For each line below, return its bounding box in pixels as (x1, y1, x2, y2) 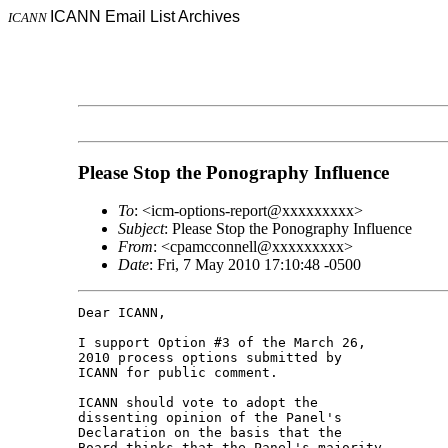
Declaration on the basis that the (77, 425, 350, 441)
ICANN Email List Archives (50, 8, 240, 25)
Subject (117, 220, 164, 238)
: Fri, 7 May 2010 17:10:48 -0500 (148, 256, 361, 274)
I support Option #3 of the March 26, (77, 335, 374, 351)
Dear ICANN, (77, 305, 166, 321)
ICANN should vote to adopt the (77, 395, 326, 411)
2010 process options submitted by (77, 350, 350, 366)
